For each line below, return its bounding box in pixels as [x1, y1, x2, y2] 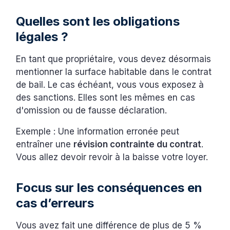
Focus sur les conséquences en [16, 180, 203, 196]
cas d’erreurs [16, 196, 94, 211]
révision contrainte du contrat [73, 139, 202, 150]
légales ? [16, 29, 69, 45]
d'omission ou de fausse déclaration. [16, 105, 170, 116]
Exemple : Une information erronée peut [16, 126, 180, 137]
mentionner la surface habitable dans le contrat [16, 67, 212, 78]
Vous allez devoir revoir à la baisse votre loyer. [16, 152, 211, 163]
